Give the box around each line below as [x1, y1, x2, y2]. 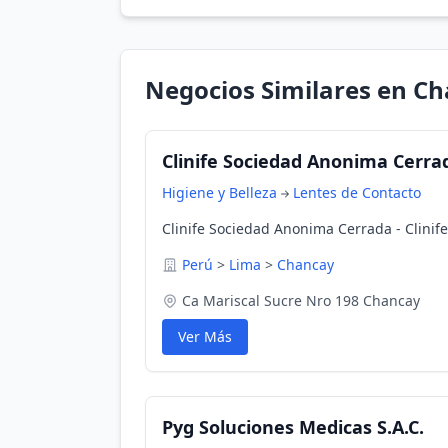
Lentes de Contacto [293, 183, 421, 202]
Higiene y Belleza [162, 183, 277, 202]
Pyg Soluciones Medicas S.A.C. [162, 415, 424, 439]
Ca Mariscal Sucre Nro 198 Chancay [182, 291, 420, 310]
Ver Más [178, 327, 232, 346]
